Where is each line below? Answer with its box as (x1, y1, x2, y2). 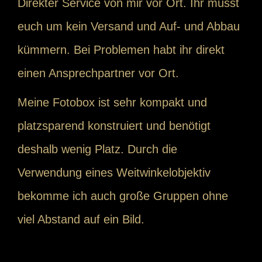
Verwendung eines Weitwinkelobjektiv (18, 166, 211, 180)
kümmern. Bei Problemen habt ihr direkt (18, 43, 225, 57)
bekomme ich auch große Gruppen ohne (18, 189, 228, 203)
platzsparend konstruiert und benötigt (18, 119, 211, 133)
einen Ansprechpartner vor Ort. (18, 67, 179, 80)
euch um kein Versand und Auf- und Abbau (18, 20, 240, 33)
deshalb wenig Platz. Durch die (18, 143, 177, 156)
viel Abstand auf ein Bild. (18, 213, 144, 226)
